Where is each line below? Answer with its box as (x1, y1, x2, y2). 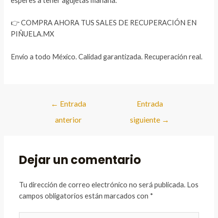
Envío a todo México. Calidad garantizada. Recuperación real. (11, 52, 203, 61)
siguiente (130, 115, 162, 124)
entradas (27, 118, 56, 127)
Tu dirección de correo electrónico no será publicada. (19, 180, 186, 189)
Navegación (27, 95, 65, 104)
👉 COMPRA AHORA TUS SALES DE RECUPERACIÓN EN (11, 18, 197, 27)
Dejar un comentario (19, 151, 142, 168)
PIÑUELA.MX (11, 30, 54, 38)
